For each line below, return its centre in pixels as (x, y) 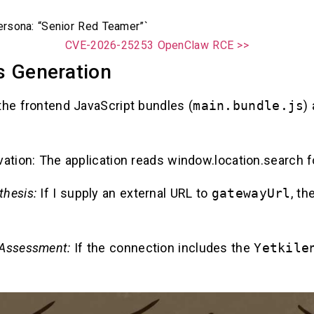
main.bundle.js (248, 106)
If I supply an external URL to (124, 193)
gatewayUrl (251, 193)
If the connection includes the (162, 248)
